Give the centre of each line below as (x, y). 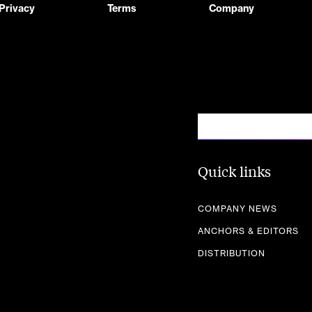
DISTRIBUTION (232, 253)
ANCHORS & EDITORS (248, 231)
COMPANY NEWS (237, 209)
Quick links (234, 171)
